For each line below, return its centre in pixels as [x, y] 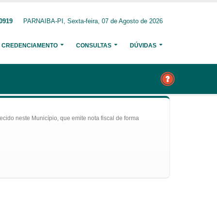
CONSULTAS [94, 46]
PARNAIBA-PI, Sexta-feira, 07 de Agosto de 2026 [93, 21]
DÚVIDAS [143, 46]
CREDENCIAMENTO [30, 46]
